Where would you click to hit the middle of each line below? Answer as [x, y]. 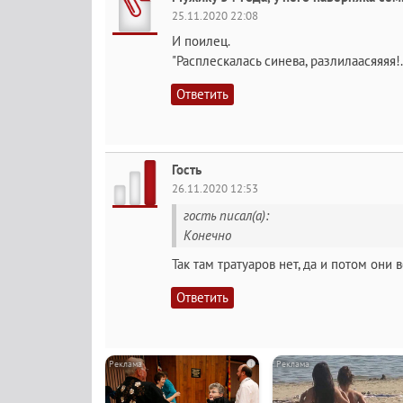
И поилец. [201, 41]
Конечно [207, 235]
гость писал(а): [226, 215]
